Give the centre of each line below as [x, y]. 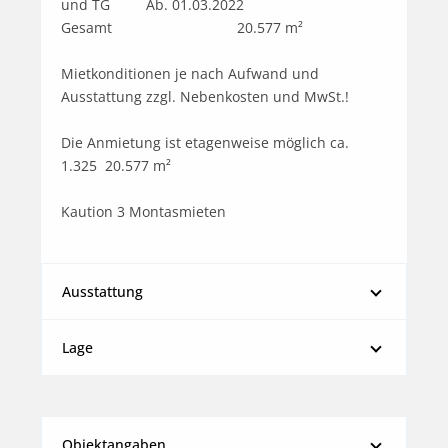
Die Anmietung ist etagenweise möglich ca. [205, 142]
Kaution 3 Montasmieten [143, 211]
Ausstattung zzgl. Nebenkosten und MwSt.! [205, 96]
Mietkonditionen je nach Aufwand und [190, 73]
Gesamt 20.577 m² [86, 27]
